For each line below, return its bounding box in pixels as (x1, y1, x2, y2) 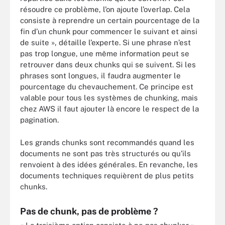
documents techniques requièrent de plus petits (20, 171, 194, 180)
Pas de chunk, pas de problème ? (20, 205, 158, 216)
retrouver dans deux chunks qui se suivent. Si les (20, 60, 196, 69)
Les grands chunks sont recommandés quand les (20, 138, 194, 147)
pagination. (20, 116, 59, 124)
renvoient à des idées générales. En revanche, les (20, 160, 198, 169)
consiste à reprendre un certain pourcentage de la (20, 16, 199, 25)
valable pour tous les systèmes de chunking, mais (20, 93, 198, 102)
